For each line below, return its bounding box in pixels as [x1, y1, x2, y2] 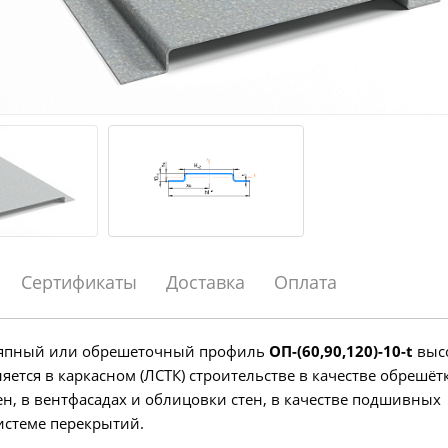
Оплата [273, 270, 337, 294]
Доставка [165, 270, 245, 294]
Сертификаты [20, 270, 137, 294]
